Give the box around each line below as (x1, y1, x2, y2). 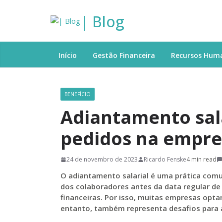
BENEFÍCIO (64, 91, 91, 98)
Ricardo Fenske (144, 155, 186, 164)
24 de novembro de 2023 (66, 155, 138, 164)
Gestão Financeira (93, 51, 155, 60)
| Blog (80, 11, 124, 32)
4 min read (186, 155, 217, 164)
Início (58, 51, 77, 60)
